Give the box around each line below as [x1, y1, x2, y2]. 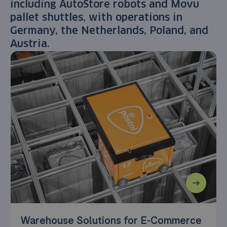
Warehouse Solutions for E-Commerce [21, 214, 202, 226]
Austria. [10, 39, 50, 49]
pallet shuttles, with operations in [10, 13, 182, 23]
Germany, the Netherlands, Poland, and [10, 26, 208, 36]
